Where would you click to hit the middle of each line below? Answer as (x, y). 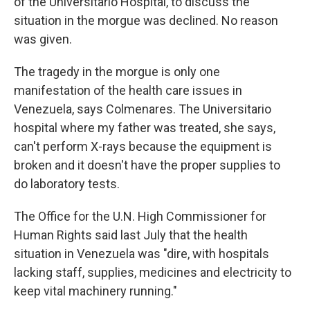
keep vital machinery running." (95, 291)
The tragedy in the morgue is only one (117, 71)
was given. (43, 39)
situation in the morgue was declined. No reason (146, 20)
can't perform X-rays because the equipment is (143, 146)
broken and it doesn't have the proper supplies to (147, 165)
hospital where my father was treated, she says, (145, 127)
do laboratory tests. (67, 183)
